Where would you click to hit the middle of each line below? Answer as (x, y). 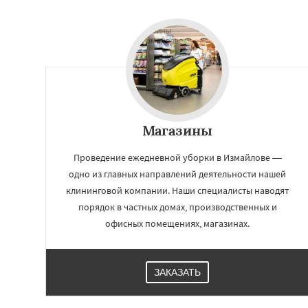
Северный (251, 21)
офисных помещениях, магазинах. (177, 223)
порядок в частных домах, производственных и (177, 207)
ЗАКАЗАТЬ (177, 272)
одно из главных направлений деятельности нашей (177, 174)
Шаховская (254, 60)
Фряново (249, 47)
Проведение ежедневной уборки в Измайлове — (177, 157)
